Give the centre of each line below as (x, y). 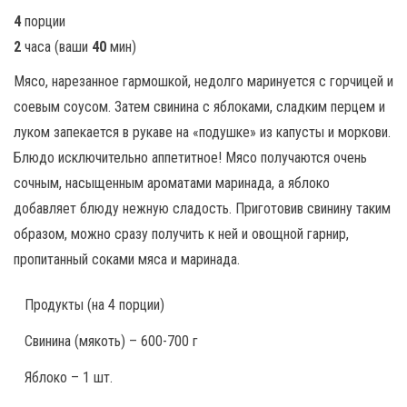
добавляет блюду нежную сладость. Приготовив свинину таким (202, 208)
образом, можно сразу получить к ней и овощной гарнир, (181, 233)
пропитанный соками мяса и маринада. (127, 259)
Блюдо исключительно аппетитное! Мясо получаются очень (190, 157)
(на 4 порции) (126, 304)
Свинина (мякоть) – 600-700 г (111, 341)
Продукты (56, 304)
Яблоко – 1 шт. (69, 377)
